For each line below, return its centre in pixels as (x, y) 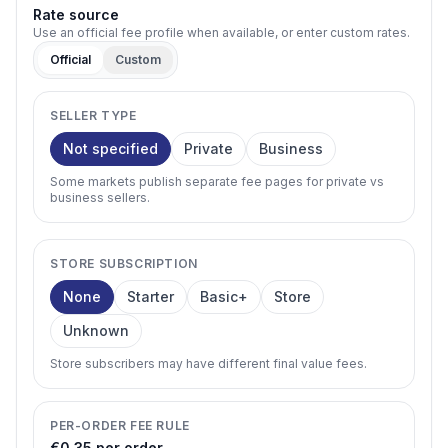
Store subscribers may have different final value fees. (208, 363)
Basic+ (224, 296)
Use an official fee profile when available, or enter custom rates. (221, 32)
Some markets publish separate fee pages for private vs (217, 181)
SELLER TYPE (93, 115)
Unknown (96, 330)
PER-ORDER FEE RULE (120, 425)
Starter (150, 296)
